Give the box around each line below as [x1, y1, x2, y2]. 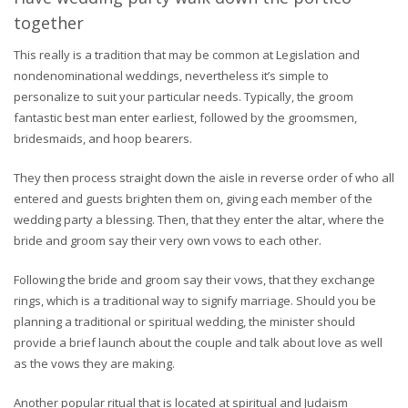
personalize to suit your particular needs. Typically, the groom [14, 88, 353, 105]
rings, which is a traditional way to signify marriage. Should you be [14, 292, 376, 309]
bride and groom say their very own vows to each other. [14, 232, 321, 249]
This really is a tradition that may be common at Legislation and [14, 46, 360, 63]
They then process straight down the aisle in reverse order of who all [14, 169, 394, 186]
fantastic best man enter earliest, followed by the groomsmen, [14, 109, 357, 126]
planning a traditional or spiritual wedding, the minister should [14, 313, 355, 330]
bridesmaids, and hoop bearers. [14, 130, 192, 147]
